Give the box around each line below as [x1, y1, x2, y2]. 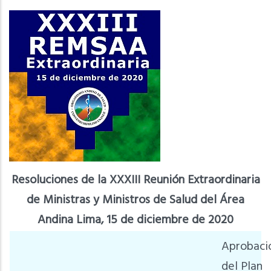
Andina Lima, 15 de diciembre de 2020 [38, 211, 233, 230]
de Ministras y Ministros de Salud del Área [27, 191, 244, 210]
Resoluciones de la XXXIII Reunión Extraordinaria [11, 171, 260, 190]
